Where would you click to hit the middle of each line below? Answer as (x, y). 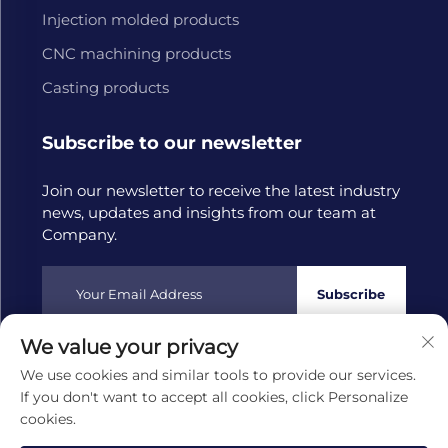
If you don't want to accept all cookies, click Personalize (214, 397)
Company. (79, 234)
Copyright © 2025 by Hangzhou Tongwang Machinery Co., (216, 372)
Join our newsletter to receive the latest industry (220, 190)
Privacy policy (126, 394)
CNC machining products (136, 53)
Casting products (105, 87)
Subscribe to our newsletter (171, 142)
